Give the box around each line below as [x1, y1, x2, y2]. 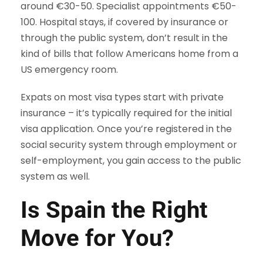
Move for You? [21, 224, 174, 252]
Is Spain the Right [21, 196, 208, 224]
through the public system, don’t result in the [21, 31, 228, 45]
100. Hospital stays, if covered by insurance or [21, 15, 228, 29]
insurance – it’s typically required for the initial [21, 106, 232, 120]
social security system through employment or [21, 138, 237, 152]
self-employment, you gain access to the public [21, 154, 241, 168]
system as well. [21, 170, 90, 184]
